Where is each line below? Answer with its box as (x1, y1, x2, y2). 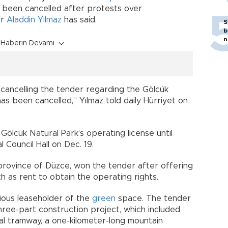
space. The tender (116, 194, 191, 203)
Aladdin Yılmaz (7, 16, 62, 24)
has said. (62, 16, 99, 24)
